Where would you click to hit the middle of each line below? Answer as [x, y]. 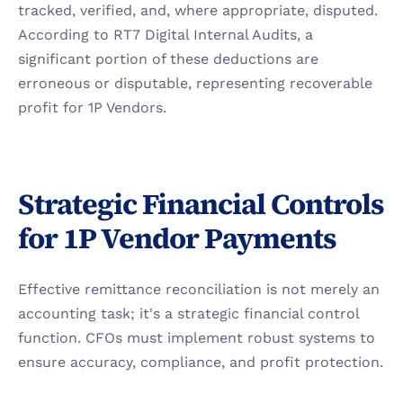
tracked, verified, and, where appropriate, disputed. [198, 10]
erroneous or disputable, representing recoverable [195, 83]
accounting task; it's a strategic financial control [188, 313]
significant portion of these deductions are [168, 59]
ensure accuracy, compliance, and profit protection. [201, 362]
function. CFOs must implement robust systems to [197, 338]
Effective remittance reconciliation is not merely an [199, 289]
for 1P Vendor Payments [177, 238]
